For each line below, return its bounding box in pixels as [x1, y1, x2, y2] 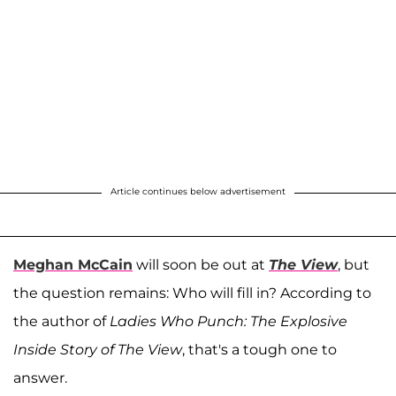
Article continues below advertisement [110, 186, 286, 197]
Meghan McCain [13, 256, 133, 273]
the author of [13, 313, 110, 330]
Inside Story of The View [13, 341, 182, 358]
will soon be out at [133, 256, 269, 273]
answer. [13, 369, 67, 386]
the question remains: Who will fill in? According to [13, 285, 371, 301]
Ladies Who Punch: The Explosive [110, 313, 347, 330]
